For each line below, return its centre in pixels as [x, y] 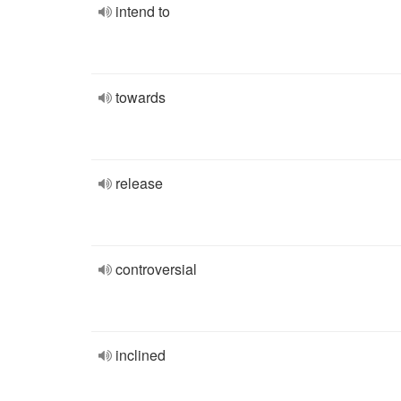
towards [141, 97]
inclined [141, 355]
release [139, 183]
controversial [156, 269]
